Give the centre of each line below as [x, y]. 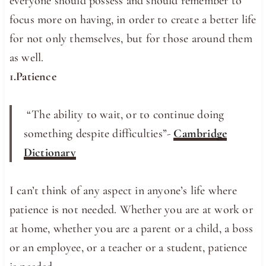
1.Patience [33, 76]
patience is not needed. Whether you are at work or [131, 209]
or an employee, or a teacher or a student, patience [128, 247]
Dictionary [50, 152]
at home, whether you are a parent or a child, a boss [131, 228]
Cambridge [200, 133]
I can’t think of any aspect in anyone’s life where [123, 190]
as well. [26, 57]
